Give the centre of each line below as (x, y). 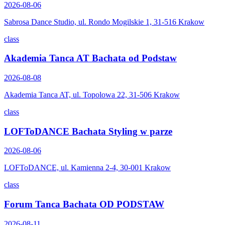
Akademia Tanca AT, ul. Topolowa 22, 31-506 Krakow (92, 94)
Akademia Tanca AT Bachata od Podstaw (90, 58)
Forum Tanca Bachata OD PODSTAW (84, 204)
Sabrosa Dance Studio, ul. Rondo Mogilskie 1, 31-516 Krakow (104, 22)
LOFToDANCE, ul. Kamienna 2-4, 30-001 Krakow (87, 168)
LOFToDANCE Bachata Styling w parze (88, 131)
